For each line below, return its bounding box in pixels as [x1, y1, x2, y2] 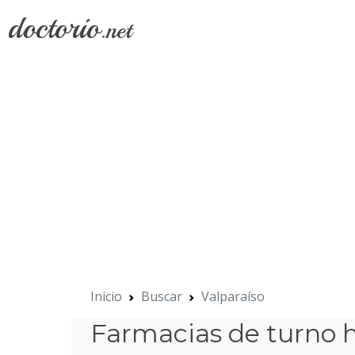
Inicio [90, 288, 122, 305]
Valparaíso [201, 288, 265, 305]
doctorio [8, 8, 100, 48]
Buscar [141, 288, 182, 305]
